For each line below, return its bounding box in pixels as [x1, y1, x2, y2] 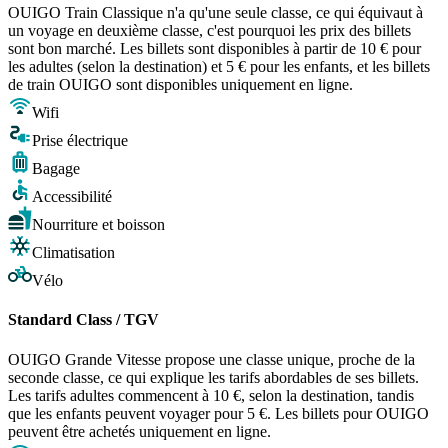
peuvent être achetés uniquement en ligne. [8, 422, 271, 440]
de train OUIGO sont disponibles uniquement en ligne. [8, 76, 353, 94]
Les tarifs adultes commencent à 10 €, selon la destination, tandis [8, 386, 414, 404]
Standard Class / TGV [8, 311, 159, 329]
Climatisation [32, 244, 115, 262]
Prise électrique [32, 132, 128, 150]
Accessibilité [32, 188, 112, 206]
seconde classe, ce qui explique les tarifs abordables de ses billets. [8, 368, 419, 386]
